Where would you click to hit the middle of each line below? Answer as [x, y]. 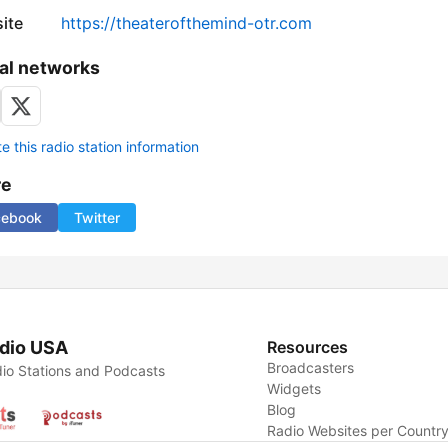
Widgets [294, 389]
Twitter [97, 218]
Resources [308, 347]
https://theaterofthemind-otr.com [186, 23]
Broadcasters [311, 368]
